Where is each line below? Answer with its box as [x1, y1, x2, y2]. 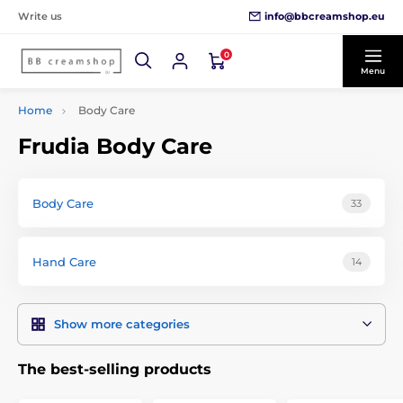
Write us [18, 10, 62, 22]
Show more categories [54, 317, 190, 331]
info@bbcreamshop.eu [264, 9, 385, 22]
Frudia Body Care [18, 133, 212, 159]
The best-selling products [18, 361, 211, 378]
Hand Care [32, 254, 96, 269]
